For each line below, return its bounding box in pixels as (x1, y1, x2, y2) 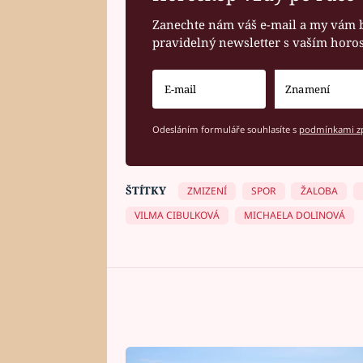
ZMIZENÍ (187, 183, 227, 198)
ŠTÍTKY (125, 182, 166, 198)
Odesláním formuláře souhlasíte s (152, 123, 300, 136)
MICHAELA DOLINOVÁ (244, 208, 345, 223)
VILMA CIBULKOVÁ (134, 208, 220, 223)
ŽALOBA (300, 183, 338, 198)
